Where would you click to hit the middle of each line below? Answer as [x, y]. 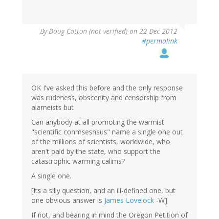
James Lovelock [129, 200]
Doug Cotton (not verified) [88, 31]
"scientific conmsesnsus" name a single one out [107, 132]
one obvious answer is [68, 200]
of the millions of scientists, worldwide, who [101, 142]
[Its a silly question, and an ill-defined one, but [103, 191]
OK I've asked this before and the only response [107, 88]
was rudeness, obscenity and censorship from [104, 98]
